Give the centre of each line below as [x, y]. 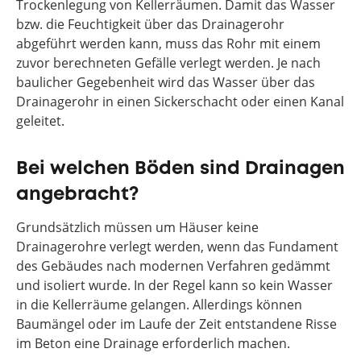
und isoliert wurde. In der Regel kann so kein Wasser [174, 285]
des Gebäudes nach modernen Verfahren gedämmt [173, 266]
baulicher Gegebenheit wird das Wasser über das [166, 82]
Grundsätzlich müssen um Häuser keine [137, 227]
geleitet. [40, 121]
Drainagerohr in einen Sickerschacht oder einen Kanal [180, 102]
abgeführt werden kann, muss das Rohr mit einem [168, 44]
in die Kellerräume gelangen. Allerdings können [159, 305]
